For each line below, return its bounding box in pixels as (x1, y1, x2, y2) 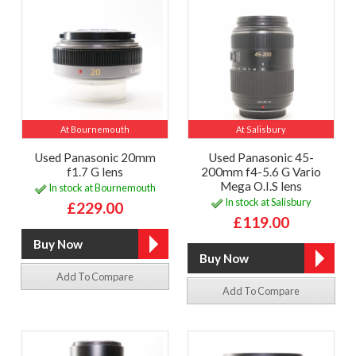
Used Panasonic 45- (208, 149, 314, 164)
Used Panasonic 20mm (34, 149, 156, 164)
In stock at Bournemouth (47, 181, 156, 195)
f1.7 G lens (67, 164, 123, 179)
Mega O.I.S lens (220, 178, 302, 193)
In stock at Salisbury (223, 195, 311, 209)
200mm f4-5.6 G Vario (201, 164, 321, 179)
